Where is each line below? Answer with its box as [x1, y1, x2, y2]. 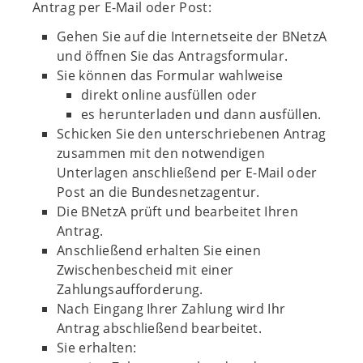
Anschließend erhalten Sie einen [57, 241, 261, 259]
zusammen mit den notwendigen [57, 144, 265, 162]
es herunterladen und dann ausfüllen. [81, 105, 322, 123]
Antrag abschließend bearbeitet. [57, 319, 262, 337]
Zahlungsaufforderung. [57, 280, 203, 298]
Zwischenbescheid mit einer [57, 261, 234, 279]
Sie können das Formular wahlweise [57, 66, 284, 84]
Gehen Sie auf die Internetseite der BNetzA [57, 28, 327, 45]
